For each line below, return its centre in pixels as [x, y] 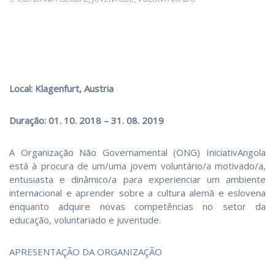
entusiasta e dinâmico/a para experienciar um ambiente [137, 179]
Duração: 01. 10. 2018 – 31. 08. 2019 [87, 120]
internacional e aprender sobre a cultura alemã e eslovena [137, 192]
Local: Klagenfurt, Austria [61, 88]
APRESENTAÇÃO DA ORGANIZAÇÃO [86, 251]
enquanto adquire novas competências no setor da [137, 206]
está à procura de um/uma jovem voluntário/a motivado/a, [137, 165]
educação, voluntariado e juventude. [85, 219]
